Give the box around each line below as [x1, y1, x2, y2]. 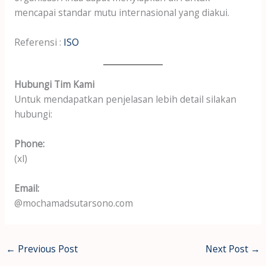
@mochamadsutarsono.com [14, 196, 133, 210]
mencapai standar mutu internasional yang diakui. [14, 5, 229, 19]
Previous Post [15, 242, 78, 256]
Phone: [14, 137, 45, 151]
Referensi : [14, 35, 64, 49]
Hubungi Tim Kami [14, 78, 94, 91]
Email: [14, 181, 39, 195]
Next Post [205, 242, 251, 256]
